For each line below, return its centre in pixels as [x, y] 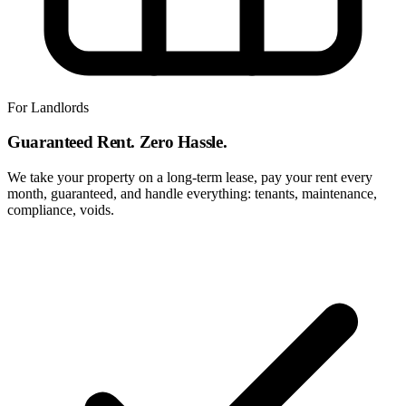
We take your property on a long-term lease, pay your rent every [190, 178]
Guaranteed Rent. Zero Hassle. [117, 142]
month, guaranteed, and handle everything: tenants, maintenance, [192, 194]
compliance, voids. [61, 210]
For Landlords [48, 107]
